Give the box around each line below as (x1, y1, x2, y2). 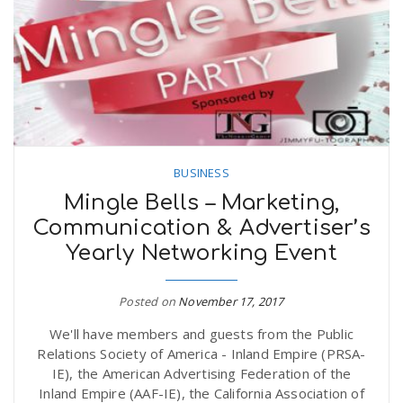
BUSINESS (174, 165, 229, 181)
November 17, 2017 (178, 293, 284, 309)
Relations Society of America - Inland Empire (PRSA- (37, 345, 366, 363)
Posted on (119, 293, 179, 309)
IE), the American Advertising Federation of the (51, 364, 352, 382)
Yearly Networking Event (66, 241, 337, 265)
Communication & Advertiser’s (32, 216, 371, 240)
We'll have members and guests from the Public (49, 325, 354, 343)
